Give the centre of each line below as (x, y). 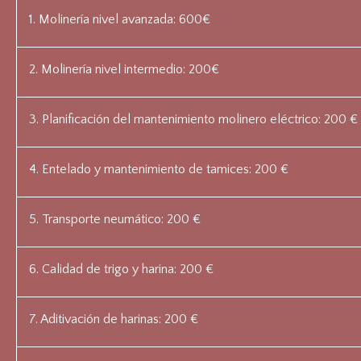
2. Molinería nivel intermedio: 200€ (124, 70)
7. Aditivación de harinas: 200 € (114, 320)
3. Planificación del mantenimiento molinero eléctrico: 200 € (193, 120)
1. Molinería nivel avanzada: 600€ (120, 20)
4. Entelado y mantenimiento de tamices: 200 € (159, 170)
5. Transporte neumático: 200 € (115, 220)
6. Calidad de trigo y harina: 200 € (121, 270)
